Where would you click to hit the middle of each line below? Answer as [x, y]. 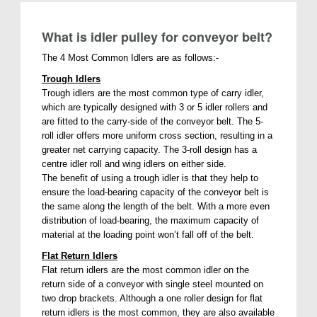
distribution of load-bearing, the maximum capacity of [151, 220]
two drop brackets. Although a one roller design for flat [152, 298]
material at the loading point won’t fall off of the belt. [148, 234]
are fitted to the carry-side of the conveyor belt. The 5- [153, 121]
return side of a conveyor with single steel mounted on [153, 284]
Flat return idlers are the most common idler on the [146, 270]
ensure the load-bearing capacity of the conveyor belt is [156, 192]
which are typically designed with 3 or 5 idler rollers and [155, 107]
